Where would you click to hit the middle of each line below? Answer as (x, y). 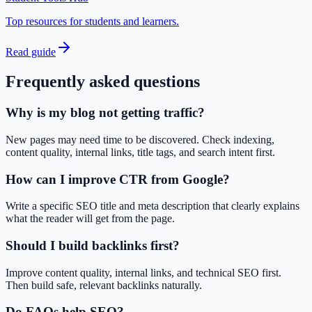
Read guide (31, 52)
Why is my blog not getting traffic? (105, 113)
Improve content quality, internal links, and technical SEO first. (143, 272)
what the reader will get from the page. (90, 219)
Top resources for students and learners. (92, 22)
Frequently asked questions (103, 82)
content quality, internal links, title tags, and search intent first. (140, 152)
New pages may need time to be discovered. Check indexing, (140, 139)
